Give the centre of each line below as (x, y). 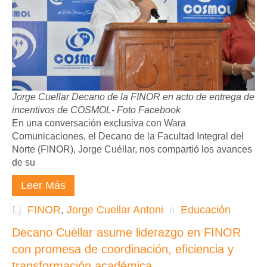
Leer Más (43, 185)
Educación (206, 209)
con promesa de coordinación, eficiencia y (123, 249)
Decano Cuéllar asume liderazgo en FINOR (126, 232)
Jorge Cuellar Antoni (115, 209)
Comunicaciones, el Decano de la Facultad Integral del (128, 136)
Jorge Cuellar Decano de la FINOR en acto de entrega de (133, 97)
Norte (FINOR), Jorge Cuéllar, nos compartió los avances (132, 149)
